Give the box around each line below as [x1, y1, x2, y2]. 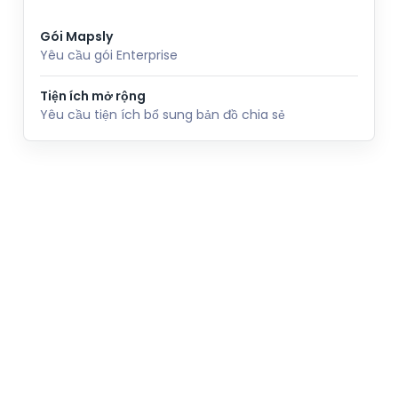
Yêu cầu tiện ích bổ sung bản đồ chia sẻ [40, 106, 285, 124]
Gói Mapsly [40, 28, 113, 46]
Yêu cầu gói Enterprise [40, 46, 178, 65]
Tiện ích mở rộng [40, 87, 146, 106]
